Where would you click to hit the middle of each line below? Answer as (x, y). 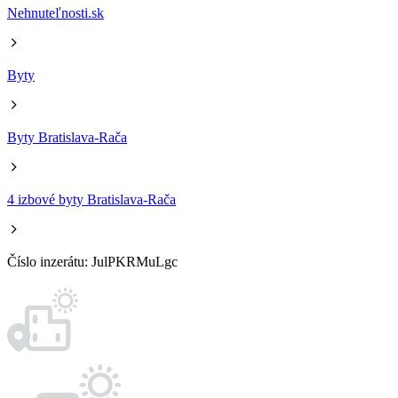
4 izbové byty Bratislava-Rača (92, 199)
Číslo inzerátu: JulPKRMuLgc (92, 262)
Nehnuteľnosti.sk (56, 13)
